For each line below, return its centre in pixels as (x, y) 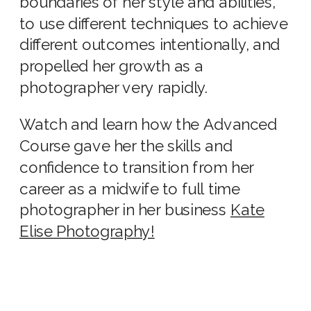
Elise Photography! (87, 232)
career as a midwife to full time (130, 189)
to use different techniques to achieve (154, 24)
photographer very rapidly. (114, 88)
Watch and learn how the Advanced (149, 125)
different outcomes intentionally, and (150, 45)
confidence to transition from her (137, 167)
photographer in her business (125, 210)
